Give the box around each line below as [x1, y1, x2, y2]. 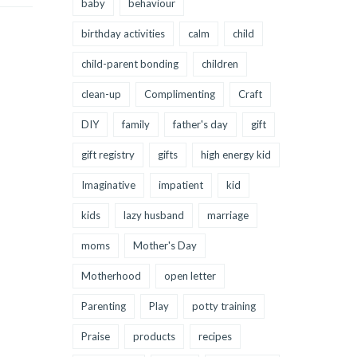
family [122, 118, 150, 131]
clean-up [81, 88, 121, 100]
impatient [159, 178, 203, 191]
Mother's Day [133, 239, 197, 252]
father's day [173, 118, 228, 131]
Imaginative [81, 178, 135, 191]
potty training [192, 300, 256, 312]
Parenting [81, 300, 126, 312]
